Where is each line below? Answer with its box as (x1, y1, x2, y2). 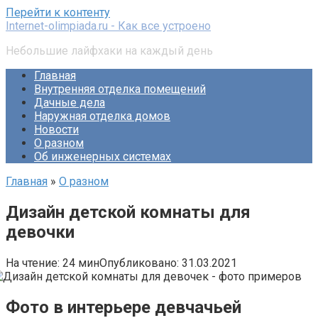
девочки (6, 221, 75, 242)
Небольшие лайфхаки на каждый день (6, 44, 213, 57)
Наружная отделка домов (34, 109, 170, 123)
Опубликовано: (99, 256, 179, 270)
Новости (34, 123, 79, 136)
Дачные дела (34, 96, 105, 109)
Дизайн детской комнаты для (6, 202, 251, 222)
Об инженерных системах (34, 150, 171, 163)
